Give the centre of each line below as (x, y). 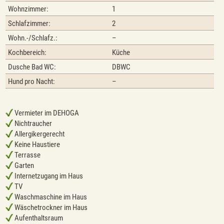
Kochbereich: (27, 52)
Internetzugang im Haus (48, 176)
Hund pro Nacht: (32, 81)
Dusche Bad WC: (32, 67)
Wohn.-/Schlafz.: (33, 38)
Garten (24, 166)
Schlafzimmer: (29, 23)
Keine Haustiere (37, 145)
